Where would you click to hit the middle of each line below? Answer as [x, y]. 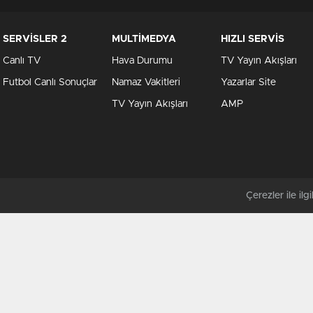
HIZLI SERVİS [253, 39]
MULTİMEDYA [144, 39]
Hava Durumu [142, 61]
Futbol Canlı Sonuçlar [50, 83]
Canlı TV [22, 61]
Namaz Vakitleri [146, 83]
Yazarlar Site [248, 83]
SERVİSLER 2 [35, 39]
